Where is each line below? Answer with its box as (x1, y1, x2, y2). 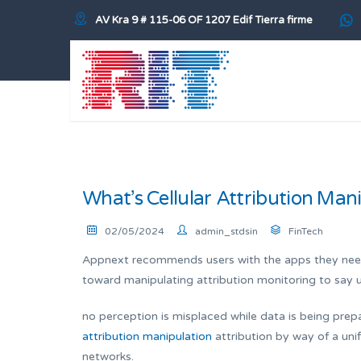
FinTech (288, 226, 323, 237)
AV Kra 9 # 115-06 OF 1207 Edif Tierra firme (95, 14, 313, 27)
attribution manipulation (82, 330, 212, 343)
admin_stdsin (195, 226, 258, 237)
